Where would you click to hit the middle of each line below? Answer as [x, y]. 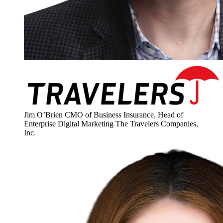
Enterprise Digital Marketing [69, 124]
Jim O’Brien [43, 115]
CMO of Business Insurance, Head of [124, 115]
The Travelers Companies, [157, 124]
